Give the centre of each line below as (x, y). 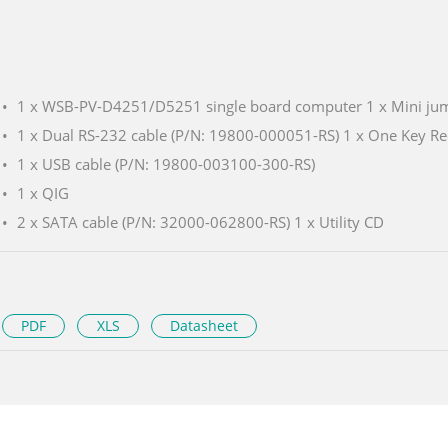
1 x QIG (43, 193)
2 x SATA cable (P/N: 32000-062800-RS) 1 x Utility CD (200, 222)
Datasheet (203, 326)
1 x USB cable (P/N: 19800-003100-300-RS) (166, 164)
